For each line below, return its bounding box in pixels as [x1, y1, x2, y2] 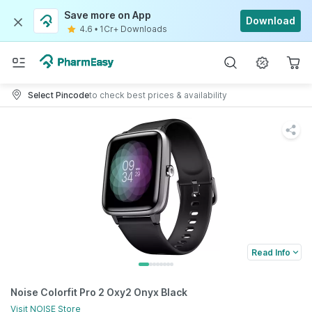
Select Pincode [28, 89, 89, 100]
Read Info [251, 247, 290, 258]
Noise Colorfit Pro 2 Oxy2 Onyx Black [10, 286, 187, 298]
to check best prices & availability [89, 89, 227, 100]
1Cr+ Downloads [100, 24, 167, 34]
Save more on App [64, 9, 151, 21]
